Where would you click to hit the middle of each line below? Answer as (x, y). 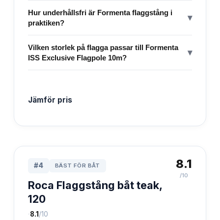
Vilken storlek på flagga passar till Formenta (103, 47)
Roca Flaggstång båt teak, (95, 185)
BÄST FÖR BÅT (78, 165)
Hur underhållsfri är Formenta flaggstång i (100, 12)
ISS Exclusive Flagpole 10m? (77, 57)
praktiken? (46, 23)
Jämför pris (50, 100)
